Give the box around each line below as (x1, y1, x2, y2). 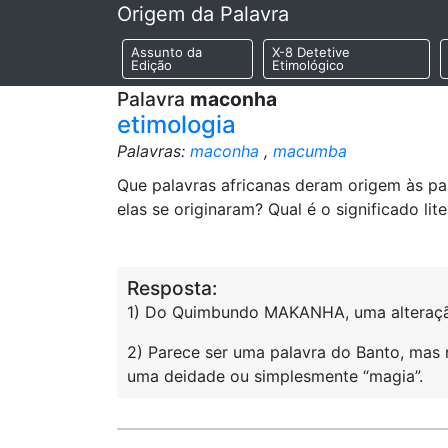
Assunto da (131, 44, 202, 61)
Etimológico (271, 57, 344, 74)
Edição (131, 57, 172, 74)
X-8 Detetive (271, 44, 350, 61)
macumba (273, 141, 347, 161)
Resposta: (127, 276, 217, 300)
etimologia (117, 110, 236, 139)
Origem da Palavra (117, 2, 289, 27)
